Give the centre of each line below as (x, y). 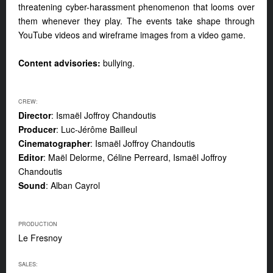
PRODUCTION (38, 224)
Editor (31, 158)
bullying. (118, 63)
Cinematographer (54, 144)
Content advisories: (59, 63)
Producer (37, 129)
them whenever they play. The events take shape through (136, 21)
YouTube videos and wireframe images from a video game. (132, 35)
